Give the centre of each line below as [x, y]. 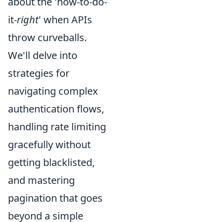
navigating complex [53, 91]
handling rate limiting [57, 127]
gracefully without [49, 144]
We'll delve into [43, 55]
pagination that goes [55, 198]
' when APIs [65, 20]
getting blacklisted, [51, 162]
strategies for [39, 73]
